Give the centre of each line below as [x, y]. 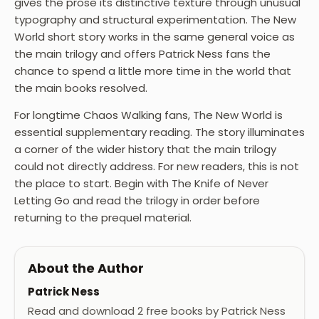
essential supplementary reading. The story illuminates [159, 132]
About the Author [86, 268]
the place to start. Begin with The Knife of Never [141, 184]
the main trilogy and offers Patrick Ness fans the [142, 54]
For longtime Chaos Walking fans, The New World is [148, 115]
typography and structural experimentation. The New [155, 20]
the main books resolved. [81, 88]
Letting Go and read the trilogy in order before [137, 201]
